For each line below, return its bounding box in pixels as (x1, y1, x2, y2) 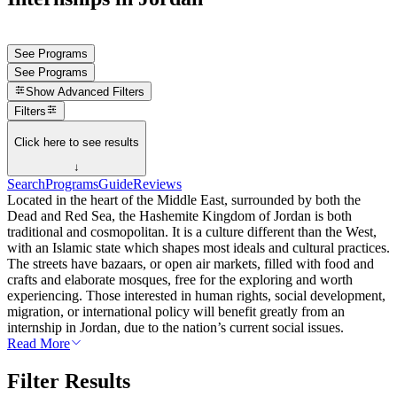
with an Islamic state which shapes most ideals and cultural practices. (7, 240, 390, 256)
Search (7, 176, 45, 192)
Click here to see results (14, 135, 139, 149)
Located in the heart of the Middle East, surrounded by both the (7, 192, 361, 208)
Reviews (133, 176, 182, 192)
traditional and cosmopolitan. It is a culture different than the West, (7, 224, 377, 240)
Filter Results (7, 370, 130, 393)
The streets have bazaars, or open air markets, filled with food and (7, 256, 374, 272)
